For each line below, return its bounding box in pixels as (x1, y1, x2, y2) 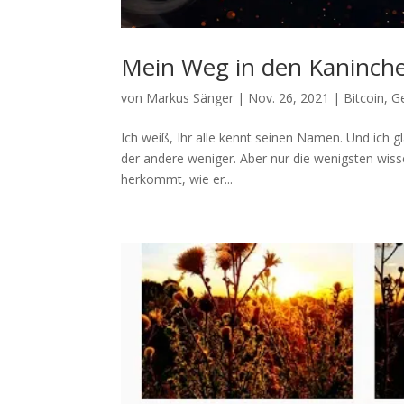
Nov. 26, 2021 (248, 88, 330, 106)
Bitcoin (344, 88, 385, 106)
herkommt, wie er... (121, 170, 234, 188)
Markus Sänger (146, 88, 234, 106)
